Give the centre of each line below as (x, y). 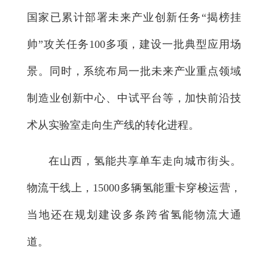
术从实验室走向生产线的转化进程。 (113, 125)
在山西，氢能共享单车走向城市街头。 (145, 161)
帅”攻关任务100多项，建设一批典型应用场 (134, 44)
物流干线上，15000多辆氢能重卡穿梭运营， (134, 188)
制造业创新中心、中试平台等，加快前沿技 (134, 98)
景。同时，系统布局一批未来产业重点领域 (134, 71)
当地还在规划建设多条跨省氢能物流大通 (134, 214)
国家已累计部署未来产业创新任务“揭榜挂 (134, 17)
